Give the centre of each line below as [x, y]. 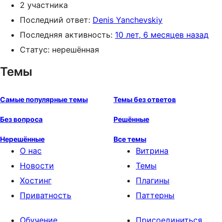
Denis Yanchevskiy [128, 20]
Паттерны [155, 195]
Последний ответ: [56, 20]
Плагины [153, 180]
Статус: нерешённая [59, 50]
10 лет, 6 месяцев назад [162, 35]
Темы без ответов [145, 99]
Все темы [130, 139]
